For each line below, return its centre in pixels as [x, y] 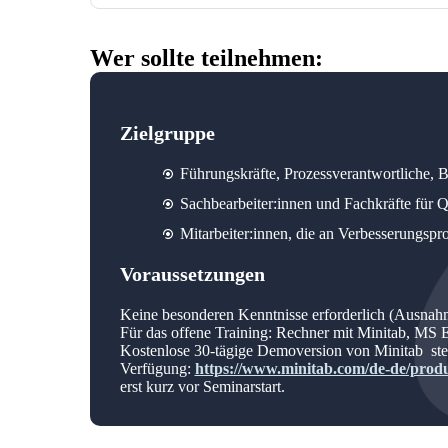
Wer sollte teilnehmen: [206, 57]
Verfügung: [157, 368]
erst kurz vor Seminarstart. [202, 386]
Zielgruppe [167, 132]
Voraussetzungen [192, 273]
